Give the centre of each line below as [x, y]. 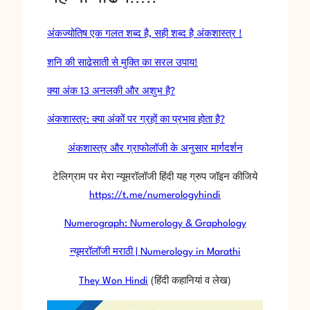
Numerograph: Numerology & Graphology [155, 224]
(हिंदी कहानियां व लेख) [190, 281]
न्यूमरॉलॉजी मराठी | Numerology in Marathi [155, 252]
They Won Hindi [113, 281]
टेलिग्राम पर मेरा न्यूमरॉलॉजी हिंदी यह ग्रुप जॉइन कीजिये [155, 177]
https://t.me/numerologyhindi [155, 195]
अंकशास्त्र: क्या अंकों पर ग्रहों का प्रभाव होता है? [136, 120]
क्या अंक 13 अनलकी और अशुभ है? [111, 91]
